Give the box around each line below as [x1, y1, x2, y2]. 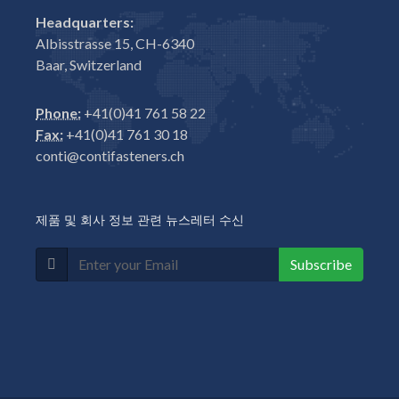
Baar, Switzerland [36, 56, 142, 73]
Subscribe [290, 256, 352, 273]
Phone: [36, 104, 81, 121]
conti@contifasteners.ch [36, 147, 184, 164]
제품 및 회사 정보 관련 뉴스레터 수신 [36, 212, 244, 228]
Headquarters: [36, 13, 134, 30]
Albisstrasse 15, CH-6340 [36, 35, 194, 52]
